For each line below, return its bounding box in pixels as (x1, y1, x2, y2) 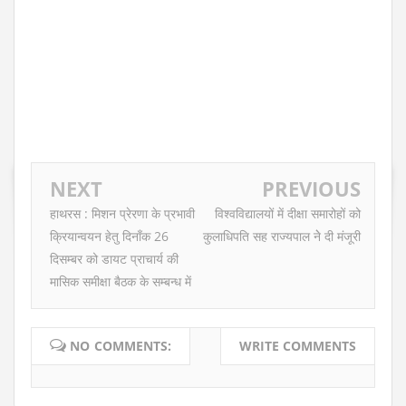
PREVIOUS (262, 175, 361, 203)
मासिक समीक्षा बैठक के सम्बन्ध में (50, 273, 191, 291)
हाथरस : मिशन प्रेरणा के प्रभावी (50, 205, 195, 223)
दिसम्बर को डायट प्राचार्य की (50, 250, 179, 268)
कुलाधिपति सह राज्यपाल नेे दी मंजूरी (203, 227, 361, 246)
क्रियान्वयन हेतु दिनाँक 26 (50, 227, 169, 246)
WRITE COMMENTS (239, 336, 356, 354)
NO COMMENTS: (66, 336, 172, 354)
